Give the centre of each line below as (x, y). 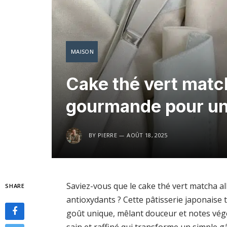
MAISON (82, 52)
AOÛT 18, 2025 (147, 135)
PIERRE (107, 135)
